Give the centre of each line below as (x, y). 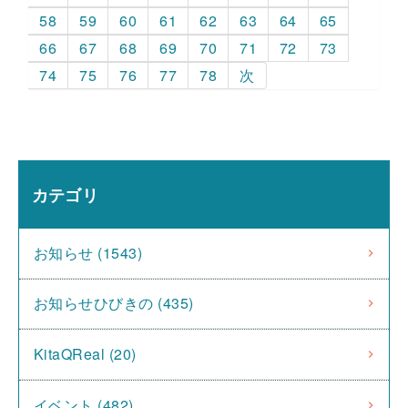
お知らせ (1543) (88, 252)
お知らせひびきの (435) (114, 303)
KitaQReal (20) (85, 353)
